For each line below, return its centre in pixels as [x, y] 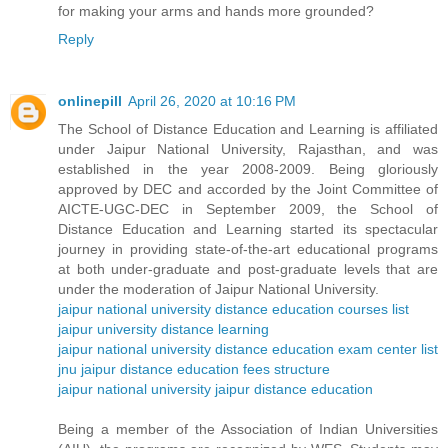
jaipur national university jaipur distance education [215, 389]
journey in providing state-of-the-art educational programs [248, 249]
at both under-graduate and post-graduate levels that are [248, 269]
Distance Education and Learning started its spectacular [248, 229]
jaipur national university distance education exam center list [248, 349]
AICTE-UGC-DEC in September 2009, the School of [248, 209]
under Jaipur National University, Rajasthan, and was [248, 149]
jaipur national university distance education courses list [233, 309]
